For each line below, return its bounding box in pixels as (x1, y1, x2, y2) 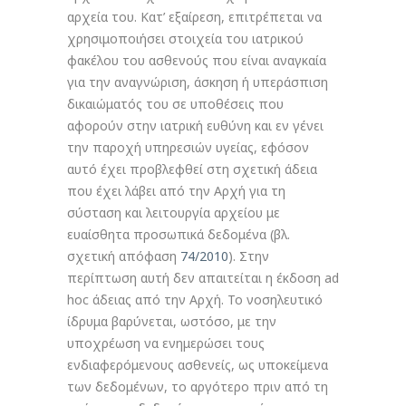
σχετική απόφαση (67, 247, 180, 265)
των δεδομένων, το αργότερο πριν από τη (67, 378, 328, 395)
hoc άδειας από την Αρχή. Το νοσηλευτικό (67, 291, 323, 308)
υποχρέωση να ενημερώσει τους (67, 334, 265, 352)
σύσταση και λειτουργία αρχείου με (67, 204, 280, 221)
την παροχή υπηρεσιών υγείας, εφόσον (67, 139, 309, 156)
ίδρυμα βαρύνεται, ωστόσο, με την (67, 313, 276, 330)
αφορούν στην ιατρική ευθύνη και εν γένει (67, 117, 324, 134)
